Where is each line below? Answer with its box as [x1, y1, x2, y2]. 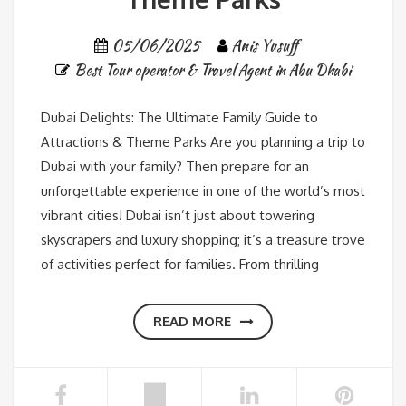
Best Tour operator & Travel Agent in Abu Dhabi [74, 59, 351, 81]
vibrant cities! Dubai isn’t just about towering [41, 206, 314, 224]
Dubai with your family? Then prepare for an [41, 157, 309, 175]
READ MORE [152, 312, 231, 330]
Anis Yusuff [232, 34, 298, 56]
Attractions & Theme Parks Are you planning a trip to [41, 132, 365, 150]
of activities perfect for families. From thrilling [41, 255, 319, 273]
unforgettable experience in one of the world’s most [41, 181, 365, 199]
